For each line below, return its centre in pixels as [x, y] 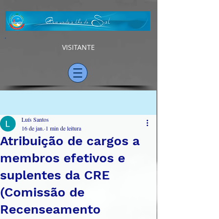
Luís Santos [35, 119]
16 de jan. [33, 128]
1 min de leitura [63, 128]
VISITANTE [78, 47]
